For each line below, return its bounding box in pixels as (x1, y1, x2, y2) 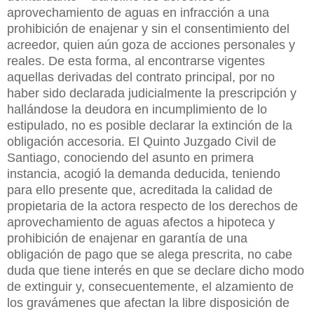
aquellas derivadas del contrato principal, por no (7, 69, 275, 84)
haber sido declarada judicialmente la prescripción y (7, 86, 296, 100)
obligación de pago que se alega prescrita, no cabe (7, 247, 292, 261)
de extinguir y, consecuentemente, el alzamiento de (7, 279, 294, 294)
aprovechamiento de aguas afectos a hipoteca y (7, 214, 275, 229)
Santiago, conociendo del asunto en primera (7, 150, 254, 165)
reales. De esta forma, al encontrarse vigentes (7, 53, 265, 68)
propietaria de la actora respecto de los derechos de (7, 198, 298, 213)
